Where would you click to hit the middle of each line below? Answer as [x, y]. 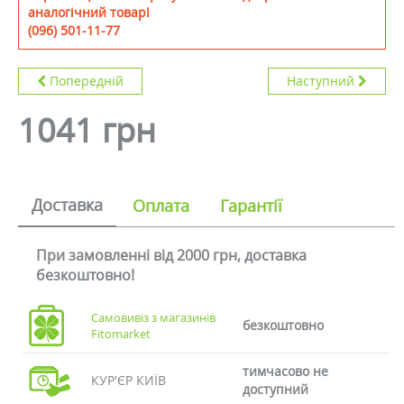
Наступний [321, 81]
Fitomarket [121, 334]
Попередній [87, 81]
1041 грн [87, 130]
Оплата [161, 206]
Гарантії [251, 206]
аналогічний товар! [89, 12]
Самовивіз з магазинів [154, 317]
